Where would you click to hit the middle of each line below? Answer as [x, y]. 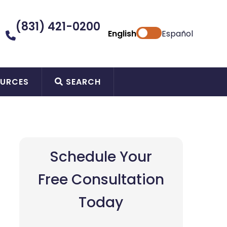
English [122, 33]
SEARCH [82, 82]
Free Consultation [101, 179]
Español [177, 33]
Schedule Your [101, 157]
